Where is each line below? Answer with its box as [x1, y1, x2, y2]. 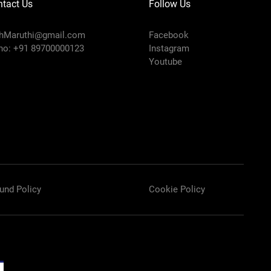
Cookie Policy [148, 183, 205, 195]
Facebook [148, 29, 189, 41]
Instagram [148, 42, 189, 54]
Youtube [148, 56, 182, 67]
